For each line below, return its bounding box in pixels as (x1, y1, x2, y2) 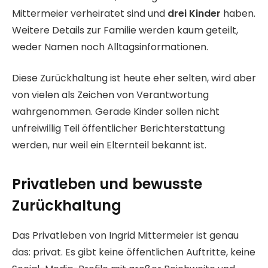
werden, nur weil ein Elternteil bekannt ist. (12, 138, 206, 153)
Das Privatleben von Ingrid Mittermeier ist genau (12, 228, 239, 242)
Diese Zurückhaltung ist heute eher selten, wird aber (12, 71, 256, 86)
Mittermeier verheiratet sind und (12, 6, 167, 20)
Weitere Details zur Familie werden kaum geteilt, (12, 23, 238, 37)
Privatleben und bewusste (12, 173, 202, 194)
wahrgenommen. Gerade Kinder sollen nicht (12, 105, 220, 119)
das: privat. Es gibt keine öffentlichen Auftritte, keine (12, 245, 255, 259)
